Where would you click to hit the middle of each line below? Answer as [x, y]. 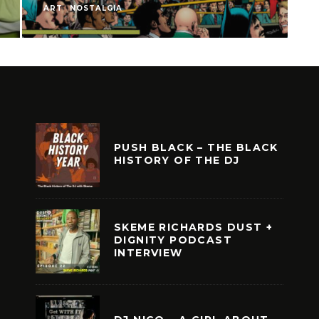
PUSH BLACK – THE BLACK [196, 147]
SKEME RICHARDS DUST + [194, 227]
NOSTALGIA [96, 9]
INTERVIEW [148, 252]
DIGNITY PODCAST [173, 240]
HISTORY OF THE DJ [177, 160]
